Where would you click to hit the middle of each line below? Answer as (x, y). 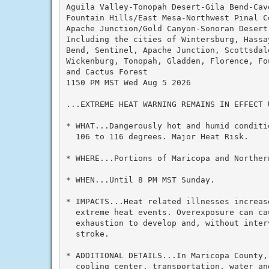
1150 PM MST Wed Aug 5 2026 (128, 82)
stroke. (87, 234)
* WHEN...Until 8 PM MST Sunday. (140, 180)
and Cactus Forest (107, 71)
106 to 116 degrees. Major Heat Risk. (157, 136)
